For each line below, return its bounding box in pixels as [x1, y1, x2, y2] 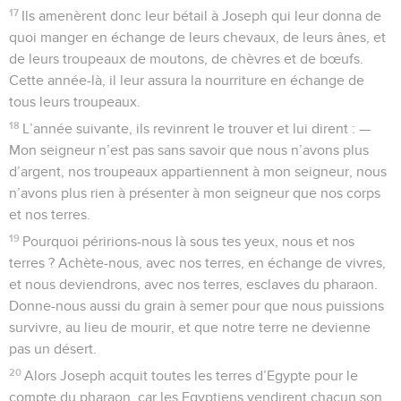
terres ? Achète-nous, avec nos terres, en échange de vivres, [9, 255, 386, 270]
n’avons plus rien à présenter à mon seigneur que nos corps [9, 185, 380, 200]
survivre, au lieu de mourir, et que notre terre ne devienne [9, 320, 371, 335]
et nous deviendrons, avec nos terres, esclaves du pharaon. [9, 277, 378, 292]
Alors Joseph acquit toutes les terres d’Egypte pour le [24, 368, 359, 383]
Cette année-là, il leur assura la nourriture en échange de [9, 73, 364, 88]
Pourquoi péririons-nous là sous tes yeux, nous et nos [22, 234, 355, 249]
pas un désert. [9, 341, 97, 356]
